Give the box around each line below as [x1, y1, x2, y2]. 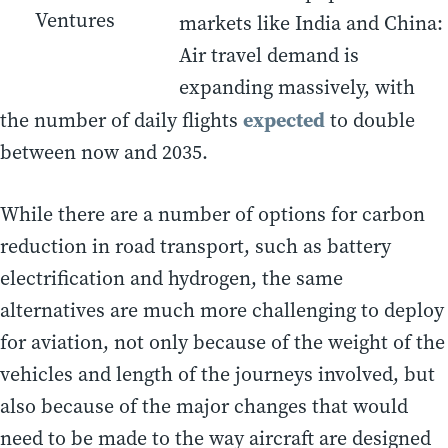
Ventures [34, 7, 115, 35]
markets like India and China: [179, 9, 443, 37]
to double [325, 106, 415, 134]
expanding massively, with [179, 73, 415, 101]
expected [243, 105, 325, 134]
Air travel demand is [179, 41, 359, 69]
